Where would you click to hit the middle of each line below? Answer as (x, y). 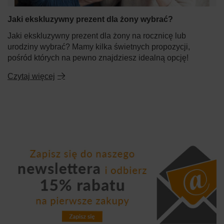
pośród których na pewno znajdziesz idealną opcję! (98, 57)
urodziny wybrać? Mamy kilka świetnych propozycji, (99, 46)
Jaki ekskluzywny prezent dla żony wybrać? (90, 19)
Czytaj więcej (31, 76)
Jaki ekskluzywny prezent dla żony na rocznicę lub (97, 35)
